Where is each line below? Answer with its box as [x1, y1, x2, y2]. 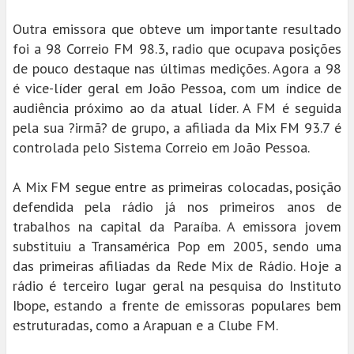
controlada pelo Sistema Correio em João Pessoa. [13, 138, 310, 156]
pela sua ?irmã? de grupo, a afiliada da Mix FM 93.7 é [13, 119, 341, 137]
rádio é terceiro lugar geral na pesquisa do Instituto [13, 277, 341, 295]
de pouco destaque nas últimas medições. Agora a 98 [13, 59, 341, 77]
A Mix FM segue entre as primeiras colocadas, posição [13, 178, 341, 196]
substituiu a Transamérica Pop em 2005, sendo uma [13, 237, 341, 255]
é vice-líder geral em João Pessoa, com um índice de [13, 79, 341, 97]
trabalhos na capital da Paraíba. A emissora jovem [13, 217, 341, 235]
